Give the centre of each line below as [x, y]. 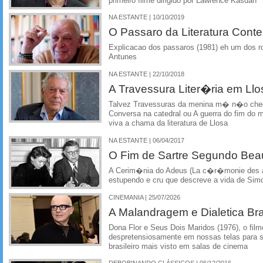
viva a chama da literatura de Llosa [168, 124]
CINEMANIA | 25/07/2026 [144, 197]
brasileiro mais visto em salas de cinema [178, 246]
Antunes [123, 57]
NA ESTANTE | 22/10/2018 [146, 74]
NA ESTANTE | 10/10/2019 [146, 17]
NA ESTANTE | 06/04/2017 [146, 140]
